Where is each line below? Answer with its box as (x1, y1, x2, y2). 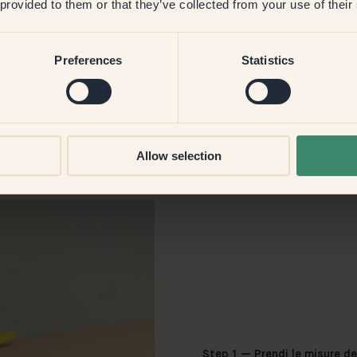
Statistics (241, 53, 294, 67)
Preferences (54, 53, 123, 67)
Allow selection (135, 148, 222, 163)
